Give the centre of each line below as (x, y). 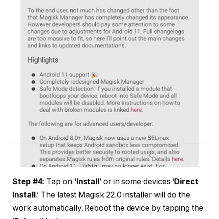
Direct (186, 182)
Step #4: (29, 182)
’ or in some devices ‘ (137, 182)
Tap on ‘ (60, 182)
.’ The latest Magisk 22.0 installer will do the (113, 195)
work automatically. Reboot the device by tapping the (108, 208)
